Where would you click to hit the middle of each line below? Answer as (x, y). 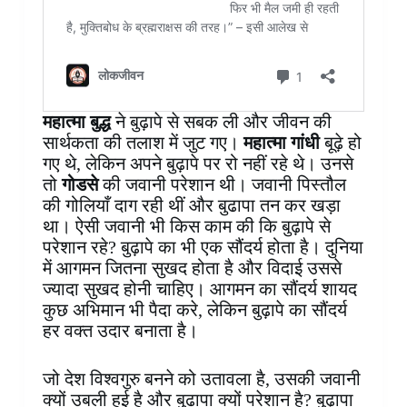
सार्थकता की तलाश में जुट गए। (143, 143)
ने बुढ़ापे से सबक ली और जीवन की (221, 122)
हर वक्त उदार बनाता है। (120, 331)
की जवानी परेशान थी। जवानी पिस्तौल (222, 185)
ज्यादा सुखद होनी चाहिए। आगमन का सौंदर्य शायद (199, 289)
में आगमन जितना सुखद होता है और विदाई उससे (192, 268)
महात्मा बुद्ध (76, 122)
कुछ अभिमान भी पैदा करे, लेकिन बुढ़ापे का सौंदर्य (194, 310)
